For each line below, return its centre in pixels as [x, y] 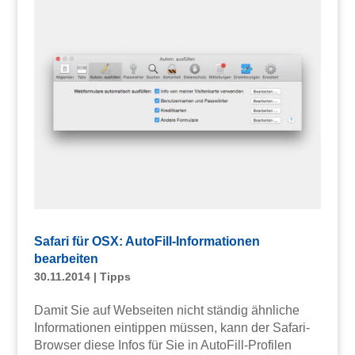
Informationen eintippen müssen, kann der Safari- [172, 327]
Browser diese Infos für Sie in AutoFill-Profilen [162, 345]
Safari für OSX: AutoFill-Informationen [147, 241]
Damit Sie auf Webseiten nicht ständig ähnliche [166, 310]
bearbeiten [66, 258]
